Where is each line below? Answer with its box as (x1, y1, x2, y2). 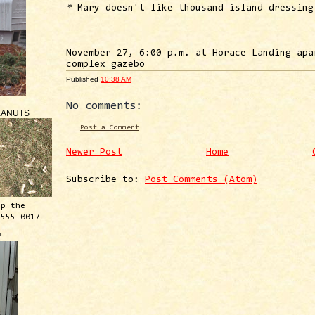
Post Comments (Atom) (145, 175, 257, 186)
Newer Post (66, 148, 122, 158)
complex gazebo (66, 59, 145, 70)
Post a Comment (80, 123, 139, 131)
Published (66, 75, 101, 83)
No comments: (66, 100, 142, 112)
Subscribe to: (66, 175, 145, 186)
